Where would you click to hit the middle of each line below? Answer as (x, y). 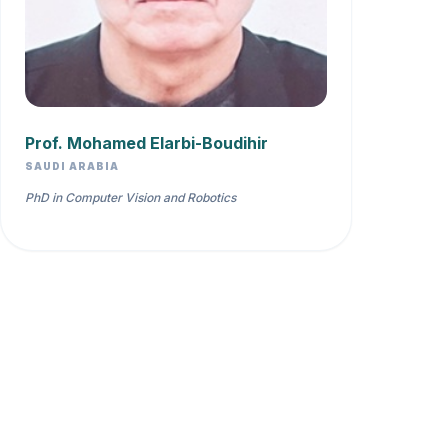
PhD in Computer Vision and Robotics (130, 197)
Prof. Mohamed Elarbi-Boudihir (146, 143)
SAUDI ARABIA (72, 166)
